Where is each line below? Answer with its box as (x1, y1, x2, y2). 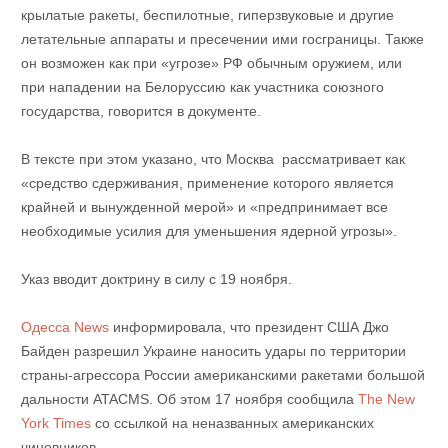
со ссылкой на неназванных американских (90, 415, 374, 432)
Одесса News (20, 319, 109, 336)
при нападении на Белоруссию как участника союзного (20, 79, 384, 96)
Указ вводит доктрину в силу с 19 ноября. (20, 271, 292, 288)
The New (357, 391, 415, 408)
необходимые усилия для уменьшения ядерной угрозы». (20, 223, 397, 240)
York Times (20, 415, 91, 432)
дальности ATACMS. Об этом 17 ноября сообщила (20, 391, 358, 408)
